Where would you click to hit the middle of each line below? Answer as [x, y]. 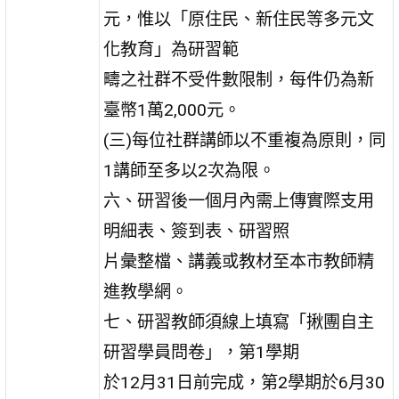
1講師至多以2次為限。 [190, 170]
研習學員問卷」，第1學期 [202, 352]
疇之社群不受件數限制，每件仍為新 [239, 79]
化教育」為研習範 [171, 49]
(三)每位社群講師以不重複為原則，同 [245, 140]
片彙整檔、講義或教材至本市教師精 [239, 261]
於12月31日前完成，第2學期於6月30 [244, 382]
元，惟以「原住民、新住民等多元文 [239, 19]
